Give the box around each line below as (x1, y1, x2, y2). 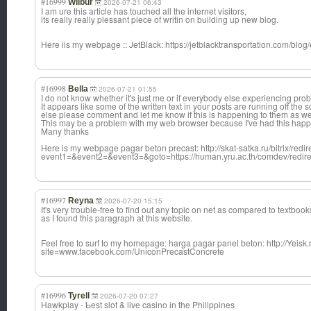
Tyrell (68, 291, 90, 301)
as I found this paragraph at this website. (41, 212, 192, 224)
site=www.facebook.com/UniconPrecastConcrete (41, 245, 224, 258)
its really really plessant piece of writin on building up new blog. (41, 13, 278, 26)
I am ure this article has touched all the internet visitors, (41, 5, 246, 17)
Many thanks (41, 125, 89, 137)
